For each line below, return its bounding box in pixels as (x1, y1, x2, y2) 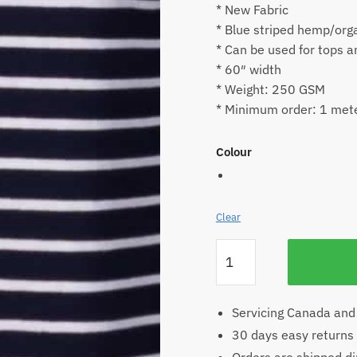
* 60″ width (215, 61, 281, 77)
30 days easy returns (231, 327, 354, 343)
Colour (215, 143, 252, 159)
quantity (214, 299, 263, 316)
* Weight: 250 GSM (215, 81, 325, 97)
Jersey (214, 279, 253, 296)
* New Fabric (215, 2, 288, 18)
